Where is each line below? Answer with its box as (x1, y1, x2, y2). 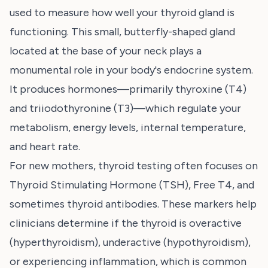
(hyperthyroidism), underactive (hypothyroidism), (10, 236, 251, 249)
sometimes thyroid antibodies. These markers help (10, 197, 257, 211)
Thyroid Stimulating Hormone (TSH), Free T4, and (10, 178, 254, 191)
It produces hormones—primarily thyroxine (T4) (10, 83, 246, 96)
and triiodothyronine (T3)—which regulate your (10, 102, 241, 115)
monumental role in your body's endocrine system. (10, 63, 253, 77)
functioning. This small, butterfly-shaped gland (10, 25, 235, 38)
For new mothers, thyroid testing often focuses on (10, 159, 258, 172)
